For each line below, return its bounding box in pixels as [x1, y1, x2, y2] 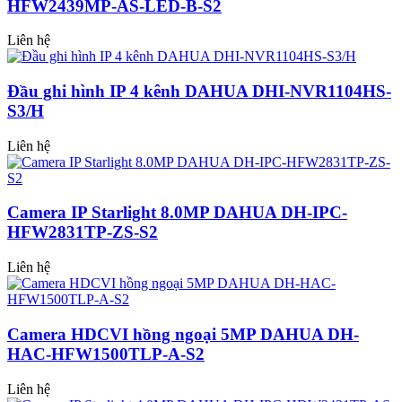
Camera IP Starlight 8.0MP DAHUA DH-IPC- [7, 203, 347, 223]
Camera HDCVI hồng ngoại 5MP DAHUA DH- [7, 324, 359, 344]
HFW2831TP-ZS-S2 [7, 223, 158, 242]
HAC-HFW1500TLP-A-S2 [7, 344, 205, 363]
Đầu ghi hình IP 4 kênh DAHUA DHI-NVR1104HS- [7, 82, 391, 101]
